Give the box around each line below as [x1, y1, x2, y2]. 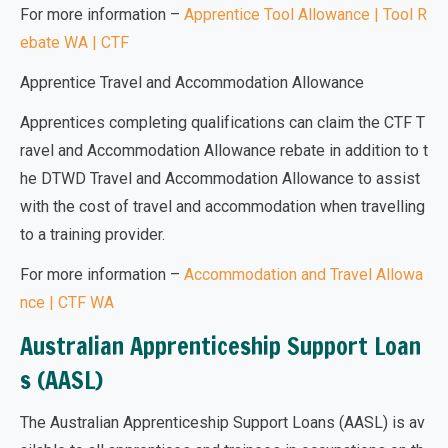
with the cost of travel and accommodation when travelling [20, 197, 425, 216]
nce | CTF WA [20, 293, 114, 312]
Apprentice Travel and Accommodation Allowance [20, 73, 364, 92]
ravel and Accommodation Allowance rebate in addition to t [20, 141, 428, 160]
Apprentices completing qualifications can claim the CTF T [20, 113, 425, 132]
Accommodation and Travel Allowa [184, 265, 423, 284]
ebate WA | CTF [20, 33, 129, 52]
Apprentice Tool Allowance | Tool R [184, 5, 427, 24]
